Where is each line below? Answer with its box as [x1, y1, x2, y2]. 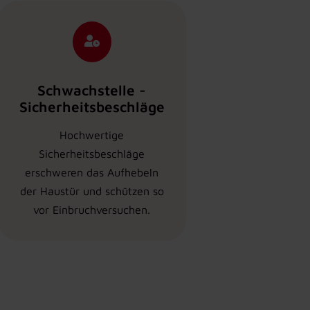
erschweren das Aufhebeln [25, 165, 158, 179]
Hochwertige [60, 128, 124, 141]
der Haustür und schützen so [19, 184, 164, 197]
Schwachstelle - [37, 81, 146, 98]
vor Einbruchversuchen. [33, 203, 150, 216]
